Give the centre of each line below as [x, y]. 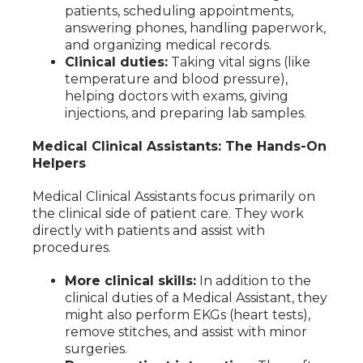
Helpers [59, 164]
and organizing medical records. [168, 45]
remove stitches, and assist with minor [186, 332]
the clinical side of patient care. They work [168, 214]
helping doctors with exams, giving [177, 96]
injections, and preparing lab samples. [186, 113]
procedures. [72, 248]
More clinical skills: [130, 281]
